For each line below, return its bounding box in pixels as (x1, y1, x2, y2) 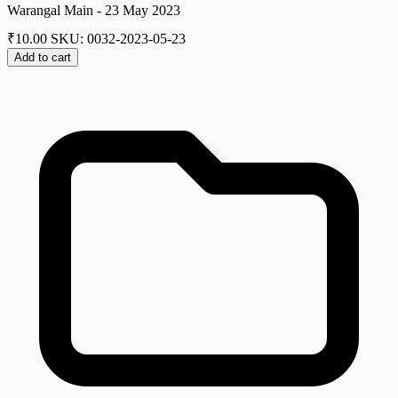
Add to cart (14, 51, 71, 65)
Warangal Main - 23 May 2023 (7, 2, 180, 18)
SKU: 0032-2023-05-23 (51, 31, 186, 47)
